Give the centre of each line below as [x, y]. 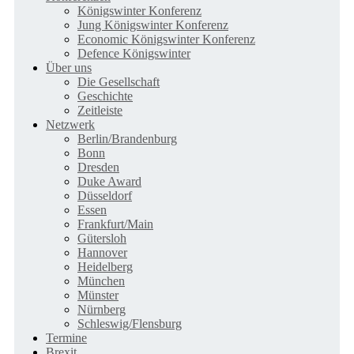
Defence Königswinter [134, 53]
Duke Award [109, 181]
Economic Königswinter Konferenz [166, 39]
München [101, 281]
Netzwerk [70, 124]
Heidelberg [105, 267]
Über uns [69, 68]
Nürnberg [102, 309]
